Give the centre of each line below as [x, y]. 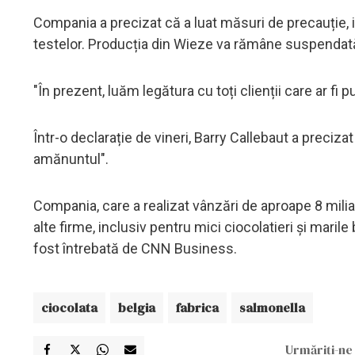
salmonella [272, 307]
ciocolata [69, 307]
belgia [137, 307]
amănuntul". [71, 158]
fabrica [197, 307]
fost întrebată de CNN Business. [135, 248]
